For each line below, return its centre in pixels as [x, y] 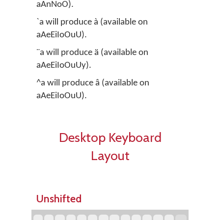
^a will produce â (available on [93, 83]
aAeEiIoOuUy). [64, 66]
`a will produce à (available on [92, 22]
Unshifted [59, 198]
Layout [110, 155]
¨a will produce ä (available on [92, 53]
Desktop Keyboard [110, 137]
